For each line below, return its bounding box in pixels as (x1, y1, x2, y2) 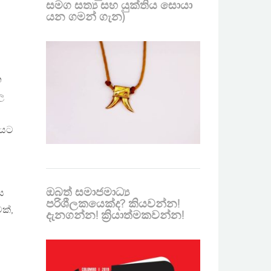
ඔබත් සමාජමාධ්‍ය (46, 186, 129, 200)
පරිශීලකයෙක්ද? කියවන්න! (46, 197, 180, 211)
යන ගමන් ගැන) (46, 10, 125, 24)
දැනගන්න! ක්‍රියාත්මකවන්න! (46, 209, 184, 223)
